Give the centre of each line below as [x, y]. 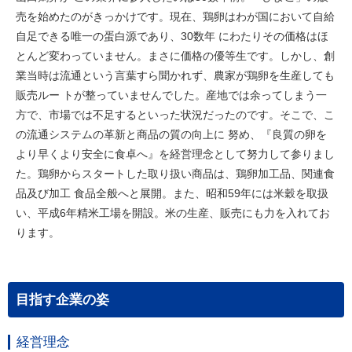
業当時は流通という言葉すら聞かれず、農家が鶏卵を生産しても [175, 75]
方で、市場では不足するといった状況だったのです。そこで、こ [175, 115]
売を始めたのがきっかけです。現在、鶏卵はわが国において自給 [175, 16]
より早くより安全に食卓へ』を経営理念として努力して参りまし [175, 154]
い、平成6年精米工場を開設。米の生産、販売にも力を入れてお [173, 213]
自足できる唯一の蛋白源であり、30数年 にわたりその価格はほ [172, 36]
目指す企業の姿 [62, 300]
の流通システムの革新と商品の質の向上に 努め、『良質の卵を [171, 134]
